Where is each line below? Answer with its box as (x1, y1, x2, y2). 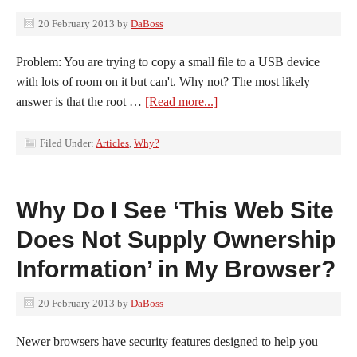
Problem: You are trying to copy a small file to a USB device (16, 55, 320, 69)
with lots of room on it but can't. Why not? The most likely (16, 75, 310, 88)
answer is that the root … (16, 95, 145, 108)
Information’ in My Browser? (16, 256, 335, 282)
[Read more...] (145, 95, 218, 108)
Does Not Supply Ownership (16, 226, 335, 253)
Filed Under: (40, 137, 96, 149)
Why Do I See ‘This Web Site (16, 197, 334, 223)
